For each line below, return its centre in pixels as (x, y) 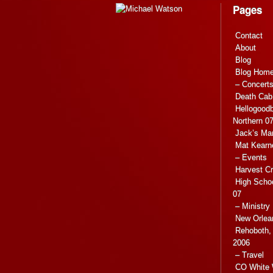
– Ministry (253, 207)
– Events (251, 158)
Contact (249, 36)
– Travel (250, 255)
